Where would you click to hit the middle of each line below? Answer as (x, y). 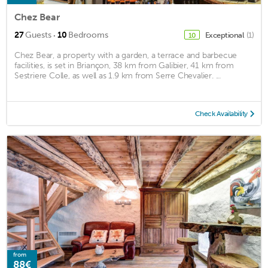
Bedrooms (88, 35)
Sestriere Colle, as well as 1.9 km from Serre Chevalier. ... (118, 75)
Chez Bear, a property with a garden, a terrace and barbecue (126, 55)
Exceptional (225, 35)
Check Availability (221, 113)
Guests (38, 35)
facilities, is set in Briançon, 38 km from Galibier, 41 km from (124, 65)
